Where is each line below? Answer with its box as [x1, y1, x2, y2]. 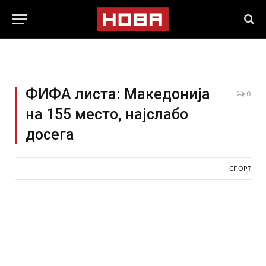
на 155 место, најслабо [26, 106, 188, 123]
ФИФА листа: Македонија [26, 85, 210, 103]
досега [26, 126, 74, 143]
